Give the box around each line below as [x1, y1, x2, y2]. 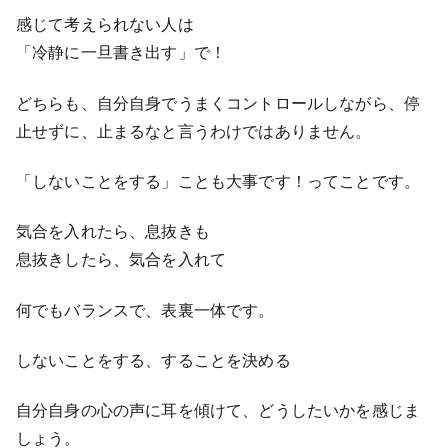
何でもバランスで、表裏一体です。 [16, 299, 275, 320]
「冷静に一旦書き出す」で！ [16, 42, 227, 63]
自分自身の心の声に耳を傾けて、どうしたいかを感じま [16, 400, 421, 421]
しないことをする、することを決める [16, 350, 291, 371]
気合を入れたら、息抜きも [16, 221, 210, 242]
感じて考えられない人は [16, 14, 194, 35]
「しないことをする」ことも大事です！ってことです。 [16, 170, 420, 191]
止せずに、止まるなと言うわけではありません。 [16, 120, 372, 141]
